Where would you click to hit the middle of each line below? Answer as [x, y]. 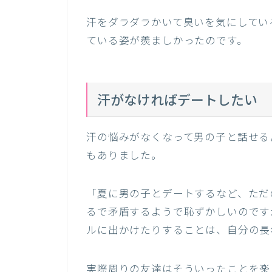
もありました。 [124, 156]
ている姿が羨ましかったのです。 [167, 42]
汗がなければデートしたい [178, 101]
